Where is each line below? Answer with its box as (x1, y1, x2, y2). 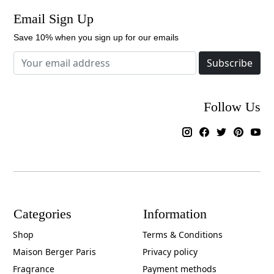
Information (143, 206, 207, 221)
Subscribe (207, 56, 253, 70)
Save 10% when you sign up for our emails (13, 32, 179, 42)
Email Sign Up (13, 12, 94, 27)
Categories (13, 206, 72, 221)
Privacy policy (142, 246, 198, 258)
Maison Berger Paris (13, 246, 96, 258)
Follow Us (204, 99, 261, 114)
